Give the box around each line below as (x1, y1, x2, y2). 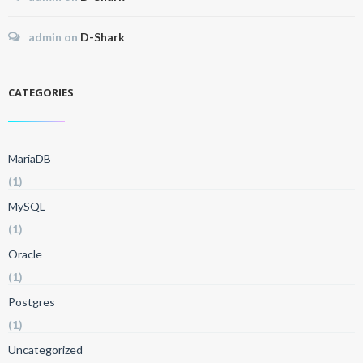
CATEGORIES (8, 85, 74, 100)
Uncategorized (8, 343, 83, 357)
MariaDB (8, 152, 51, 165)
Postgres (8, 295, 55, 309)
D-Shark (80, 30, 125, 44)
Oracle (8, 247, 42, 261)
